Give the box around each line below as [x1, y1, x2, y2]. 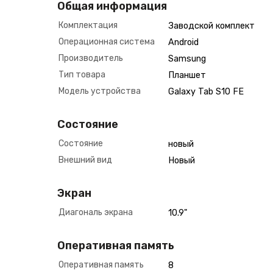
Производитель [58, 53, 123, 63]
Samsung [168, 54, 206, 64]
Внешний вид [58, 155, 112, 165]
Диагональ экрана [58, 207, 133, 218]
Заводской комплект [168, 21, 255, 31]
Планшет [168, 70, 206, 80]
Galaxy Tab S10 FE [168, 87, 244, 97]
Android [168, 37, 199, 48]
